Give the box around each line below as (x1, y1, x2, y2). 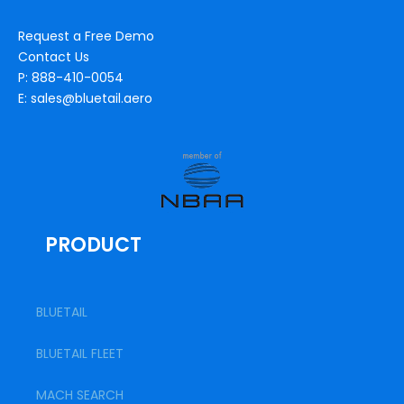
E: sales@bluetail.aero (18, 89, 152, 107)
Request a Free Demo (18, 27, 154, 45)
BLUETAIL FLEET (36, 344, 124, 363)
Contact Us (18, 48, 89, 66)
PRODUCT (45, 231, 142, 259)
